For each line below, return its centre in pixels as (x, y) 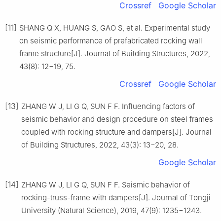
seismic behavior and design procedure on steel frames (117, 119)
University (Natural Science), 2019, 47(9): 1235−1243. (111, 210)
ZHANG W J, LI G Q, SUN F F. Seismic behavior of (106, 184)
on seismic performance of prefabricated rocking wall (111, 40)
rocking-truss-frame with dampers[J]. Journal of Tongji (116, 197)
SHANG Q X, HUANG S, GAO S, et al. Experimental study (115, 28)
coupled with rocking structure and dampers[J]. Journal (116, 132)
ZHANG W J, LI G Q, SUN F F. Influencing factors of (108, 106)
